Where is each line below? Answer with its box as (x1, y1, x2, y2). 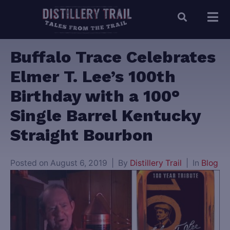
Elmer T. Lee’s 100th (10, 67, 176, 87)
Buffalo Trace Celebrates (10, 47, 216, 67)
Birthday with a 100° (10, 86, 180, 106)
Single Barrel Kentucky (10, 106, 201, 126)
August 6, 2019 (50, 158, 107, 168)
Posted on (10, 158, 50, 168)
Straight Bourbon (10, 125, 153, 145)
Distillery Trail (130, 158, 182, 168)
